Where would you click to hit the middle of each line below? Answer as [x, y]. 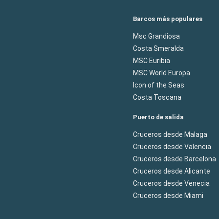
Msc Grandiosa [156, 36]
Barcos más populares [168, 19]
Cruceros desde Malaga [170, 134]
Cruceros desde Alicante [172, 171]
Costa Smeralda [158, 48]
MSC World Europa [162, 73]
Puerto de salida [158, 117]
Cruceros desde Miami [168, 195]
